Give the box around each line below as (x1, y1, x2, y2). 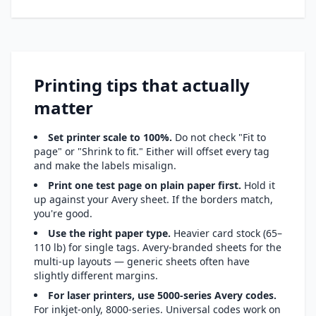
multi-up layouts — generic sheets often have (34, 255, 250, 268)
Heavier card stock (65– (171, 226, 282, 240)
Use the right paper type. (48, 226, 171, 240)
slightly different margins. (34, 269, 158, 282)
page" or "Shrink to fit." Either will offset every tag (34, 145, 269, 158)
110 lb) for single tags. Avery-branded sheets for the (34, 241, 281, 254)
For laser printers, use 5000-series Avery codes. (48, 288, 276, 302)
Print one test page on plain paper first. (48, 178, 241, 192)
